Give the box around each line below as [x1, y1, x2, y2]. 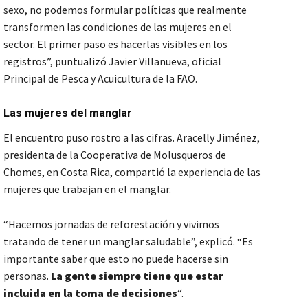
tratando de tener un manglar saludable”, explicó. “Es [3, 234, 253, 248]
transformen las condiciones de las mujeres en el [3, 19, 232, 34]
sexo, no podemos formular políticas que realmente [3, 2, 247, 16]
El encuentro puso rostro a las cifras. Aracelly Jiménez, [3, 130, 260, 144]
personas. [3, 268, 51, 283]
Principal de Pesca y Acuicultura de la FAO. [3, 71, 197, 85]
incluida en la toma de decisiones [3, 285, 177, 300]
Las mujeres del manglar [3, 106, 132, 120]
